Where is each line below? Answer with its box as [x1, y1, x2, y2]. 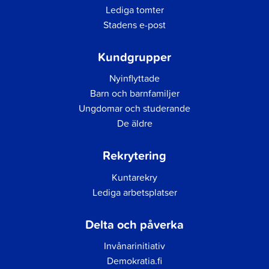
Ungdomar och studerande [79, 101, 190, 115]
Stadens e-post [103, 17, 166, 31]
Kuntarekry [112, 170, 157, 184]
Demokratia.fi [107, 254, 162, 268]
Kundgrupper [98, 47, 171, 65]
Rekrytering [103, 147, 166, 165]
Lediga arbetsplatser [92, 185, 177, 199]
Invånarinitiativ [104, 239, 165, 253]
